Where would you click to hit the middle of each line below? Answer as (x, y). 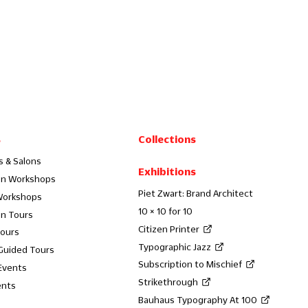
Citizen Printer (169, 229)
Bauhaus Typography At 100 (198, 299)
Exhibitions (167, 172)
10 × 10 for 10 (166, 211)
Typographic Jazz (175, 246)
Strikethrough (168, 282)
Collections (167, 139)
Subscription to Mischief (190, 264)
